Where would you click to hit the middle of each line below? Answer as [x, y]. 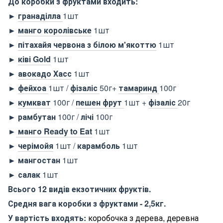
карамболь [100, 145]
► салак [25, 174]
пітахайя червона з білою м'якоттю [87, 44]
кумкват [34, 102]
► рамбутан [33, 116]
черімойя [36, 145]
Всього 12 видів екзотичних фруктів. [79, 189]
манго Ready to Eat [54, 131]
